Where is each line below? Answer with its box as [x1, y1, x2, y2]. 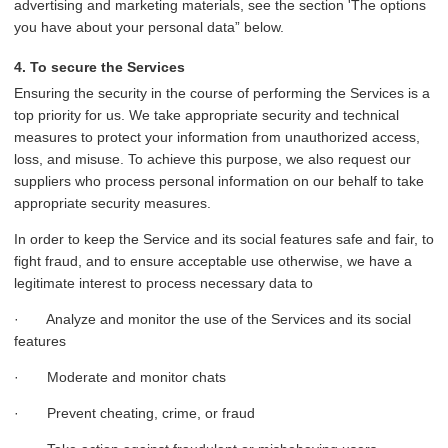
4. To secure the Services [14, 59, 185, 76]
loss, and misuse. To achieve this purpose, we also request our [14, 151, 411, 168]
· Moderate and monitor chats [14, 369, 226, 386]
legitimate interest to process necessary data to [14, 275, 313, 292]
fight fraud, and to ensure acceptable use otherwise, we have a [14, 253, 412, 270]
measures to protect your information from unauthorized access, [14, 129, 420, 146]
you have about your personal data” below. [14, 19, 284, 36]
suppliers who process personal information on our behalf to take [14, 173, 424, 190]
